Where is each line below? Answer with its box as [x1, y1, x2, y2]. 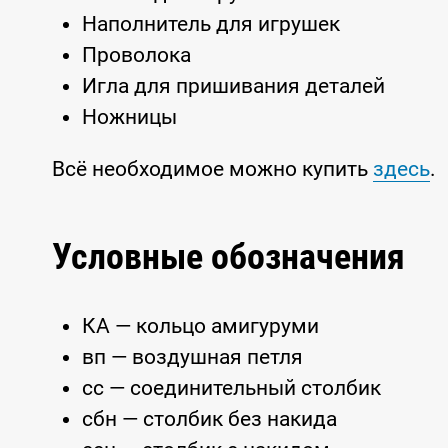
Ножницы [82, 105, 177, 129]
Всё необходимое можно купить [52, 157, 373, 181]
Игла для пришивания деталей [82, 74, 385, 98]
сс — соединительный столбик [82, 376, 381, 400]
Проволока [82, 43, 191, 67]
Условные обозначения [52, 236, 405, 278]
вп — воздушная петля [82, 345, 303, 369]
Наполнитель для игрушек [82, 12, 340, 36]
